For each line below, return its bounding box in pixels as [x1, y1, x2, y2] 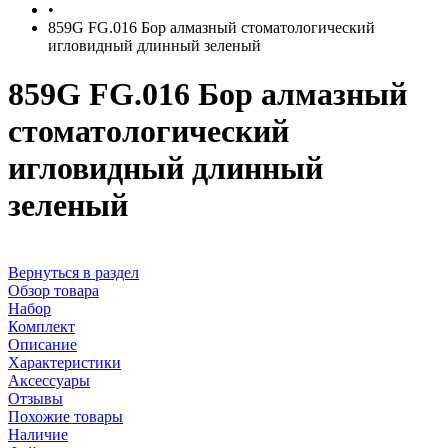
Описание [8, 335, 77, 353]
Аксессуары [8, 371, 90, 389]
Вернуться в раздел [8, 263, 139, 281]
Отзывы [8, 389, 63, 407]
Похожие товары [8, 407, 123, 425]
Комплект [8, 317, 75, 335]
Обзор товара [8, 281, 99, 299]
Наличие [8, 425, 68, 443]
